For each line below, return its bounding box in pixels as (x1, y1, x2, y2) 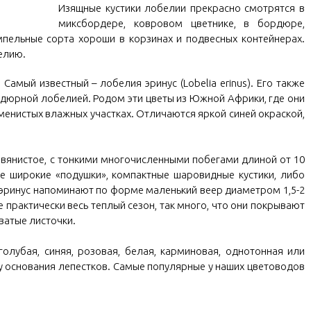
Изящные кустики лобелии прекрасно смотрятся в (58, 2, 305, 14)
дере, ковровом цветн (100, 17, 218, 29)
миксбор (58, 17, 100, 29)
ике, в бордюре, (217, 17, 305, 29)
